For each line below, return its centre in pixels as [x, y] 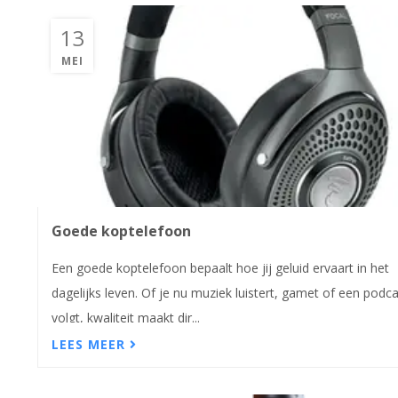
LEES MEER [91, 345]
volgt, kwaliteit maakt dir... [126, 317]
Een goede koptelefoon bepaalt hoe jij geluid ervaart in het [220, 267]
